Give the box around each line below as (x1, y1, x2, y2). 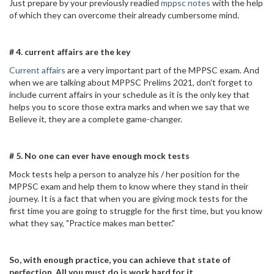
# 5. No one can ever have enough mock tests (9, 150, 190, 161)
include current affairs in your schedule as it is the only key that (9, 89, 250, 100)
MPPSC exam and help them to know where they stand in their (9, 181, 248, 191)
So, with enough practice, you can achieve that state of (9, 254, 231, 265)
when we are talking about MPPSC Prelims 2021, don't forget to (9, 77, 253, 87)
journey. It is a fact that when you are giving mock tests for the (9, 193, 248, 204)
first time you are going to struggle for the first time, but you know (9, 206, 262, 216)
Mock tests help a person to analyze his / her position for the (9, 169, 240, 179)
